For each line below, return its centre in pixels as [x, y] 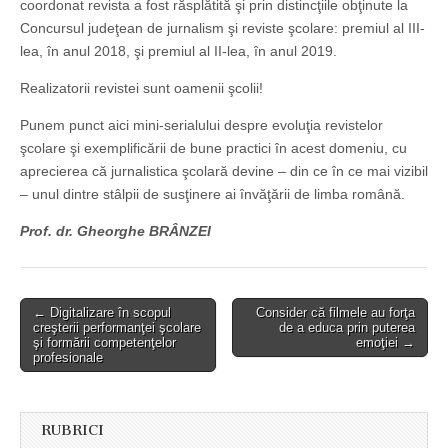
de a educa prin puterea [347, 328]
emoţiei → [385, 343]
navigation [64, 337]
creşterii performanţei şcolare [117, 328]
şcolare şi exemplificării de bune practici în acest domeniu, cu [213, 148]
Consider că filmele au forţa [335, 313]
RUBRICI [72, 431]
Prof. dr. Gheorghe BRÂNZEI [115, 231]
